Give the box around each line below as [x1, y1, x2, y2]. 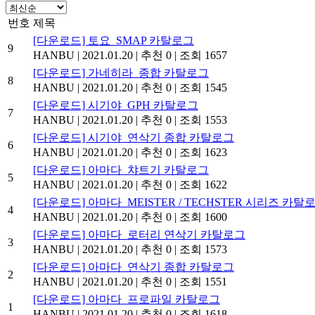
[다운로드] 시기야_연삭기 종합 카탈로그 [33, 131, 234, 143]
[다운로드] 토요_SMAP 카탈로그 [33, 34, 194, 46]
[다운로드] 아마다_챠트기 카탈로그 [33, 163, 209, 176]
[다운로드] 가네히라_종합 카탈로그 [33, 66, 209, 79]
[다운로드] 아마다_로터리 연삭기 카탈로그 [33, 228, 245, 240]
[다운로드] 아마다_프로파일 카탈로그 [33, 292, 220, 305]
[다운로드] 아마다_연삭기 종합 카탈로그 [33, 260, 234, 273]
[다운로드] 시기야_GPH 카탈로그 [33, 98, 198, 111]
